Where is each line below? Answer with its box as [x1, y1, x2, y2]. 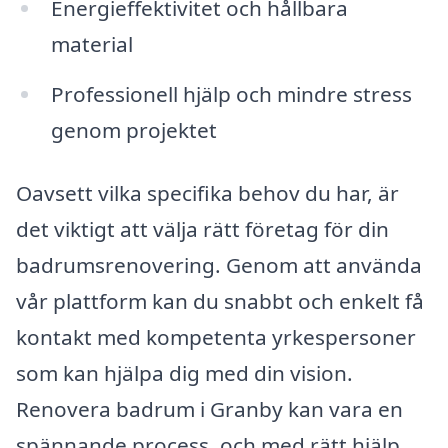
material [50, 29, 133, 58]
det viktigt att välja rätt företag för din [16, 215, 389, 244]
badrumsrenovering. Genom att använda [16, 251, 422, 280]
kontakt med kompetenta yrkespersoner [16, 323, 416, 352]
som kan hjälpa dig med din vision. [16, 359, 353, 388]
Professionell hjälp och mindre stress [50, 79, 412, 108]
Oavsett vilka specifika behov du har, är [16, 179, 399, 208]
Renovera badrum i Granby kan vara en [16, 395, 403, 424]
